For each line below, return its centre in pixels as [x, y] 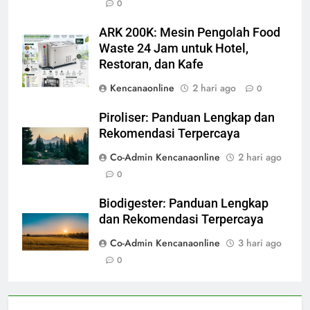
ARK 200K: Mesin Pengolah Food [190, 33]
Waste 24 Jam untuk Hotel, [174, 49]
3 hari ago [260, 243]
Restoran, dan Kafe [151, 65]
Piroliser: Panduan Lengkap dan [187, 118]
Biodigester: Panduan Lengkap [184, 204]
